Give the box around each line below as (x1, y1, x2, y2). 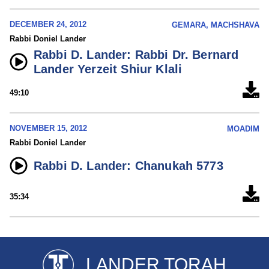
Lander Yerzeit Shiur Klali (34, 62, 183, 76)
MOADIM (227, 124, 259, 134)
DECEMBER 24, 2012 (10, 20, 86, 29)
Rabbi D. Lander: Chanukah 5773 (34, 159, 223, 173)
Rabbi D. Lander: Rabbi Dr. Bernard (34, 48, 239, 62)
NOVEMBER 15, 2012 (10, 124, 87, 133)
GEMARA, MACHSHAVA (172, 20, 259, 30)
